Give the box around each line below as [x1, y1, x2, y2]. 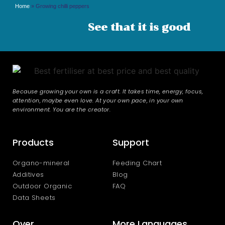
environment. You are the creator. [13, 105, 113, 114]
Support [113, 136, 149, 149]
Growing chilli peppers [36, 3, 89, 10]
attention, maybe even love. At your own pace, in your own [13, 96, 183, 105]
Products [13, 136, 54, 149]
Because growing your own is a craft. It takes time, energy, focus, [13, 87, 203, 96]
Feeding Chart [113, 158, 162, 168]
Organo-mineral [13, 158, 70, 168]
